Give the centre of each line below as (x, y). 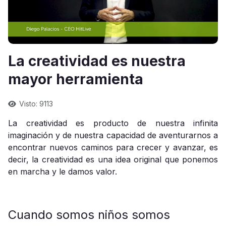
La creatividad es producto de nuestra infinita (113, 123)
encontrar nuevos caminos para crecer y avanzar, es (113, 147)
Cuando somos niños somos (89, 215)
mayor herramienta (76, 79)
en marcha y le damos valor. (63, 172)
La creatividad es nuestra (97, 61)
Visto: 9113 (36, 104)
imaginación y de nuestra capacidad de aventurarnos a (113, 135)
